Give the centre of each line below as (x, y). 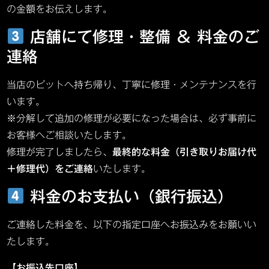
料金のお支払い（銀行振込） (128, 196)
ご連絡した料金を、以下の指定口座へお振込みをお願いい (132, 224)
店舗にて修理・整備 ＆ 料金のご (142, 36)
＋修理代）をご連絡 (50, 168)
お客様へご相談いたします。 (69, 135)
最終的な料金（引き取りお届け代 (185, 152)
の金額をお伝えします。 (60, 9)
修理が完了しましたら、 (60, 152)
